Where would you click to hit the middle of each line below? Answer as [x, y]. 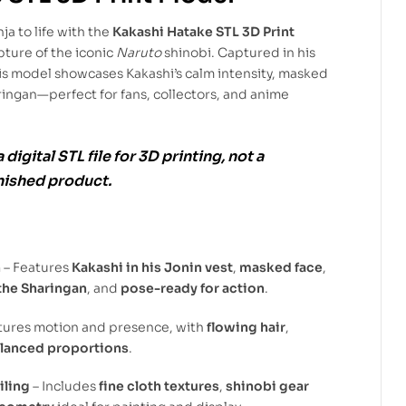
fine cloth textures [159, 387]
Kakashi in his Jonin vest [152, 267]
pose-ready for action [193, 288]
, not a [242, 156]
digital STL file [58, 156]
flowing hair [246, 327]
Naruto [139, 52]
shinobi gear [267, 387]
